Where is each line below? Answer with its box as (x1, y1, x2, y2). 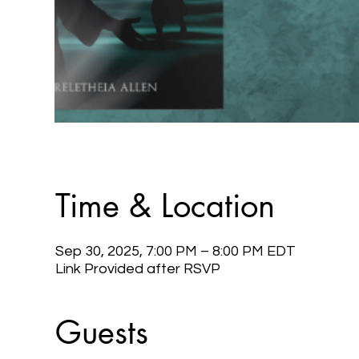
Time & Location (54, 184, 275, 227)
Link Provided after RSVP (54, 260, 220, 276)
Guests (54, 311, 148, 353)
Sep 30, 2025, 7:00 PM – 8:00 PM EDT (54, 243, 296, 259)
